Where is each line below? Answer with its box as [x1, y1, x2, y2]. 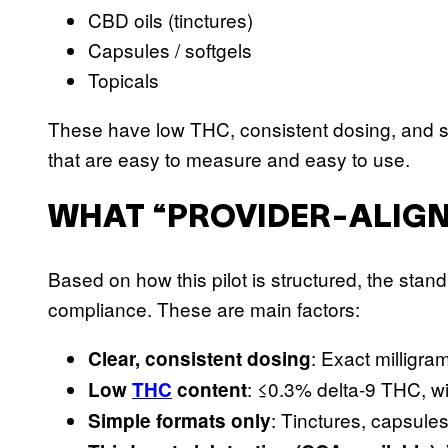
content [172, 375, 247, 403]
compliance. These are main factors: [48, 294, 360, 322]
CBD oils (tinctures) [88, 6, 253, 34]
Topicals [88, 66, 159, 94]
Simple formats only [88, 406, 271, 434]
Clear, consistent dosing [88, 344, 311, 372]
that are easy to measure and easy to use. [48, 145, 410, 173]
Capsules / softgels [88, 36, 252, 64]
